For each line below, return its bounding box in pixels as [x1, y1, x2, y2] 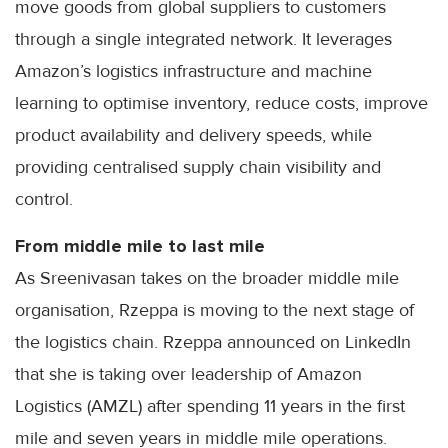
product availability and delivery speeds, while [15, 123, 372, 146]
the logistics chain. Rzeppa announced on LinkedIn [15, 330, 411, 353]
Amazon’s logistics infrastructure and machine [15, 59, 372, 82]
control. [15, 187, 73, 210]
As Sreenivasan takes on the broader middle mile [15, 266, 399, 289]
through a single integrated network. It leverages [15, 27, 392, 50]
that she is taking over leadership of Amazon [15, 362, 362, 385]
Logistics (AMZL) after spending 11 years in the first [15, 394, 405, 417]
